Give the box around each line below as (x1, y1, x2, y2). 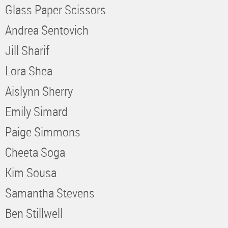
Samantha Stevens (5, 184, 95, 201)
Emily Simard (5, 102, 68, 120)
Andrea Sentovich (5, 21, 89, 38)
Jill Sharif (5, 41, 49, 59)
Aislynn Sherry (5, 82, 73, 99)
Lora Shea (5, 62, 52, 79)
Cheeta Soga (5, 143, 65, 160)
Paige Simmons (5, 123, 80, 140)
